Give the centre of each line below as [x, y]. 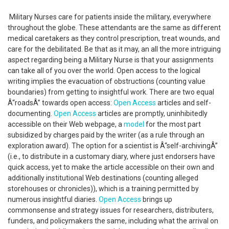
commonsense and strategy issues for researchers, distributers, [111, 210]
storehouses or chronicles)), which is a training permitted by [103, 189]
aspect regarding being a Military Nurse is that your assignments [111, 60]
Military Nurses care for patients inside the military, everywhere [109, 17]
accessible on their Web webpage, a [66, 124]
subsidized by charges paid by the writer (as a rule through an [106, 135]
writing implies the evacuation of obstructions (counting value [107, 81]
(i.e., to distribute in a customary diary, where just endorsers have [111, 156]
